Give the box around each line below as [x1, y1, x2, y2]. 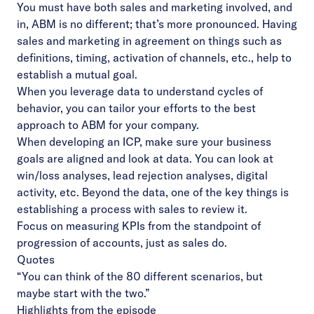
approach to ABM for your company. [17, 117, 199, 132]
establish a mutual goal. [17, 67, 137, 81]
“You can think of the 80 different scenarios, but [17, 268, 263, 283]
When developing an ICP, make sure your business [17, 134, 271, 149]
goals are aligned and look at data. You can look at [17, 151, 273, 165]
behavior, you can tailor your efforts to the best [17, 100, 256, 115]
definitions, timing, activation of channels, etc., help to [17, 50, 292, 64]
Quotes [17, 252, 55, 266]
